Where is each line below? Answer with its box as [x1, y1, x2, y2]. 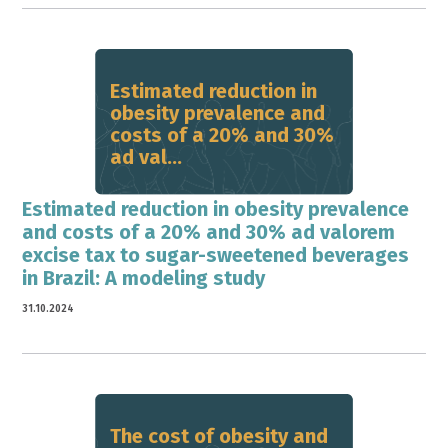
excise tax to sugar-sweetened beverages [22, 243, 410, 267]
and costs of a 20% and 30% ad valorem [22, 220, 396, 244]
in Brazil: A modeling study [22, 266, 266, 290]
